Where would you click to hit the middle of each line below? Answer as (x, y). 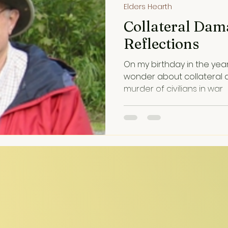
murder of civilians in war (173, 89)
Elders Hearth (148, 7)
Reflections (161, 44)
